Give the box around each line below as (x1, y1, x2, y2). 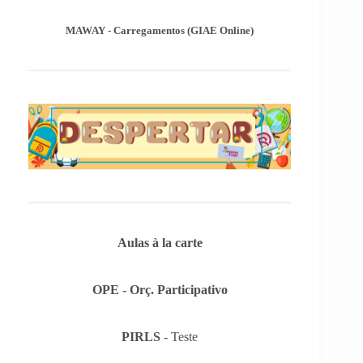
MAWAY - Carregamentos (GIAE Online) (66, 23, 254, 36)
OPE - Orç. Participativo (92, 282, 228, 297)
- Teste (160, 329, 199, 344)
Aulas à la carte (117, 235, 203, 250)
